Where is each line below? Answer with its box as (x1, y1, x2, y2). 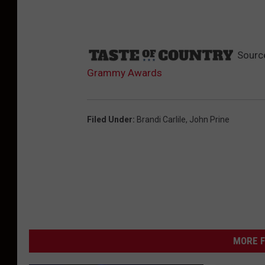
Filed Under (87, 115, 132, 125)
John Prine (189, 115, 230, 125)
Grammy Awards (87, 67, 162, 79)
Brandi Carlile (137, 115, 186, 125)
